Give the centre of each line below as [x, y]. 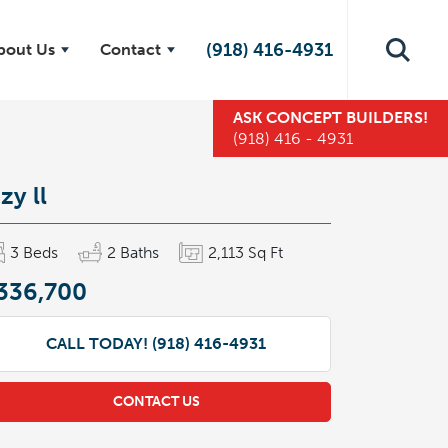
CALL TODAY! [99, 343]
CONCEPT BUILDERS [344, 117]
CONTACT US [156, 401]
